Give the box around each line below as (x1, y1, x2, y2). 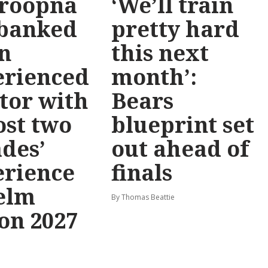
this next (111, 38, 209, 68)
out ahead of (111, 134, 249, 164)
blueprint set (111, 110, 254, 140)
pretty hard (111, 14, 239, 44)
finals (111, 158, 172, 188)
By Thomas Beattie (111, 192, 175, 203)
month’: (111, 62, 197, 92)
